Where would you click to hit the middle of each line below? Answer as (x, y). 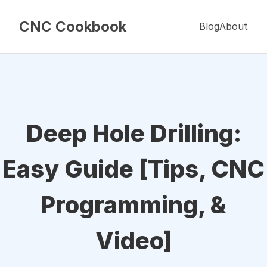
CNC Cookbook (73, 27)
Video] (133, 240)
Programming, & (133, 205)
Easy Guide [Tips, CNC (133, 169)
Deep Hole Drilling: (133, 133)
